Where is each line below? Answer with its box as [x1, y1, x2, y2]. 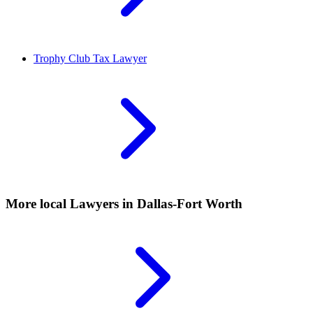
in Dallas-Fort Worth [119, 196, 242, 212]
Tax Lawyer [93, 52, 147, 64]
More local [6, 196, 66, 212]
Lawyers [70, 196, 119, 212]
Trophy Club [34, 52, 93, 64]
